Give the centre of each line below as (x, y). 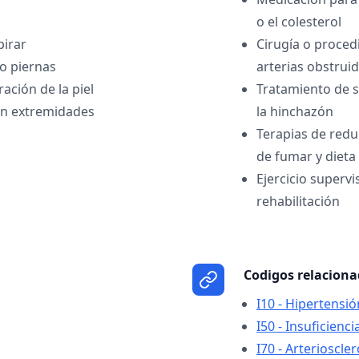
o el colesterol (299, 22)
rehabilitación (298, 201)
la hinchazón (295, 111)
